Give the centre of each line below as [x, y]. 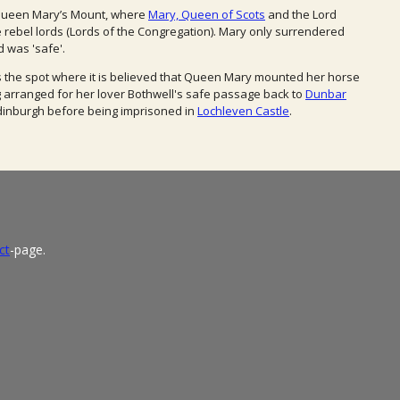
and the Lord [301, 14]
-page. [28, 249]
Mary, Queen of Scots [207, 14]
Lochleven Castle [243, 110]
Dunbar [326, 93]
